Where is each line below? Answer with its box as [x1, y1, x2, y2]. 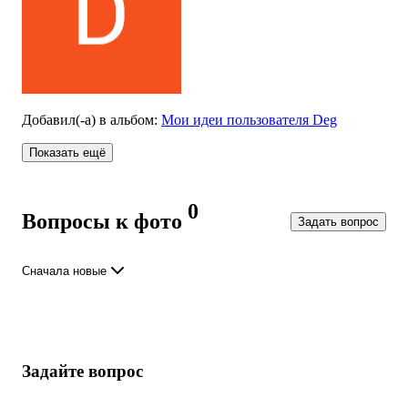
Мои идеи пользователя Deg [161, 111, 337, 127]
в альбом [99, 111, 154, 127]
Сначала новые [22, 263, 107, 278]
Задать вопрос [298, 214, 379, 229]
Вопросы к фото [22, 209, 182, 233]
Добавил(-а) [22, 111, 99, 127]
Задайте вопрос [22, 361, 143, 381]
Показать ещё [29, 145, 106, 159]
